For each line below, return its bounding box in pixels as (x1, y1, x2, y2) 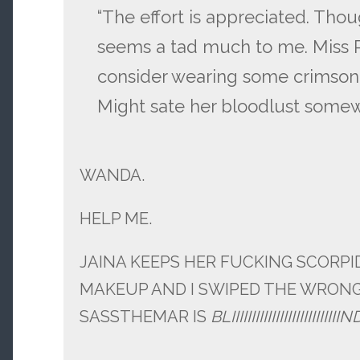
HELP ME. (79, 208, 152, 228)
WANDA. (79, 165, 145, 185)
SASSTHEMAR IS (79, 306, 211, 326)
